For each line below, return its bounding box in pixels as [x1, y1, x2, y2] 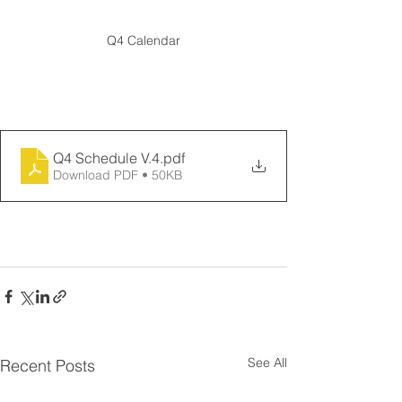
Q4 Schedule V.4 [53, 148, 160, 167]
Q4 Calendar [107, 31, 180, 48]
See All [248, 354, 287, 371]
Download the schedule [16, 109, 170, 128]
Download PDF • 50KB [53, 166, 182, 183]
